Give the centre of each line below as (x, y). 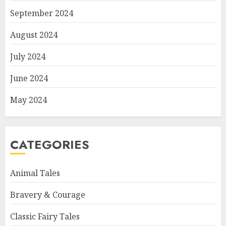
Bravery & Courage (48, 195)
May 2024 (29, 100)
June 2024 (29, 78)
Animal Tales (35, 173)
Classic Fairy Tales (45, 217)
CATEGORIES (50, 145)
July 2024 (28, 57)
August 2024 (34, 35)
